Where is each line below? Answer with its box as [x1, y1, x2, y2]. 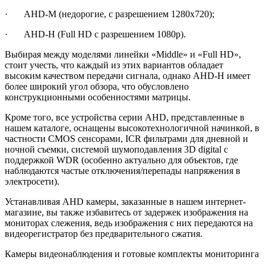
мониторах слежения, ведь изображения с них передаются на [5, 218, 253, 229]
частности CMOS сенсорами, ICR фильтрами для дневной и [5, 134, 248, 144]
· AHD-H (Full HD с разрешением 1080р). [5, 29, 186, 40]
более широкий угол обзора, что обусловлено [5, 81, 189, 92]
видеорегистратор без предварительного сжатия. [5, 229, 207, 239]
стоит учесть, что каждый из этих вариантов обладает [5, 60, 223, 71]
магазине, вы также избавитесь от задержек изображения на [5, 207, 248, 218]
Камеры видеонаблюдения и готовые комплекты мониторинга [5, 249, 259, 259]
